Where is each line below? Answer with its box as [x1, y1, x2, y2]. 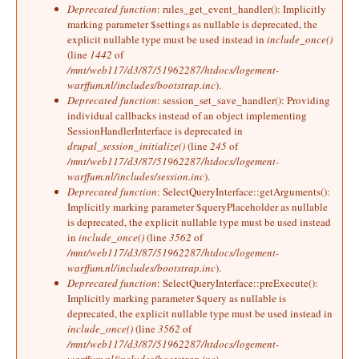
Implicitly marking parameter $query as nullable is [67, 291, 286, 305]
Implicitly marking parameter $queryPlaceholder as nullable [67, 200, 328, 214]
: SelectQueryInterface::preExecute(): [157, 276, 318, 290]
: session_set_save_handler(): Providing [157, 93, 330, 107]
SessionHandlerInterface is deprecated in [67, 123, 243, 138]
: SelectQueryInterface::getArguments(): [157, 184, 330, 199]
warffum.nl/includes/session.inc [67, 169, 204, 184]
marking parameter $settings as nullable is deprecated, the [67, 17, 317, 31]
